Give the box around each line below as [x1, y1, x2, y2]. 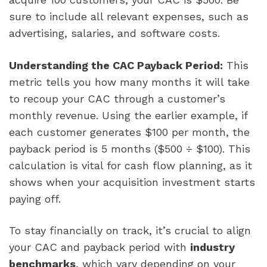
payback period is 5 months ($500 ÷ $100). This [9, 142, 250, 155]
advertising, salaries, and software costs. [9, 27, 220, 40]
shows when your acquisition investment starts [9, 175, 255, 188]
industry [190, 240, 235, 253]
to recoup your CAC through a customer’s [9, 92, 225, 105]
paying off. [9, 192, 61, 205]
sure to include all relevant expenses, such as [9, 10, 249, 23]
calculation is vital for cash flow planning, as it [9, 159, 252, 172]
